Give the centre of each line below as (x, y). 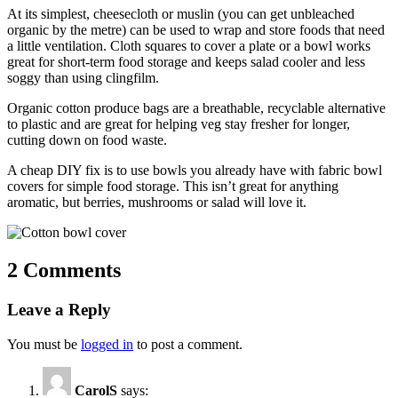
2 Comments (64, 271)
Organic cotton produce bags (88, 108)
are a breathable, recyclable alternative (277, 108)
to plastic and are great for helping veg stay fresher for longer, (179, 124)
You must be (44, 344)
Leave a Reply (59, 309)
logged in (107, 344)
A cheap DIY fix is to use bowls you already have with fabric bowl (195, 171)
